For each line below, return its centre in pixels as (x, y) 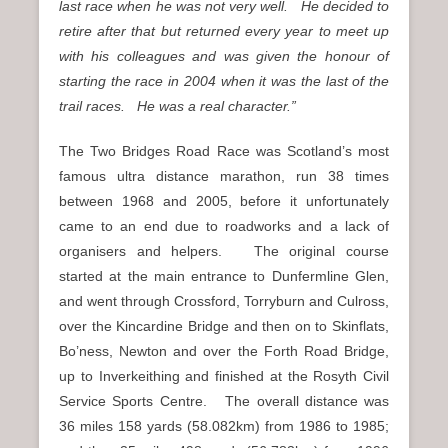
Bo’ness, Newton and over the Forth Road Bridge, (224, 350)
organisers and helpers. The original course (224, 250)
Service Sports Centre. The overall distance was (224, 400)
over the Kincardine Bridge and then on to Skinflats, (224, 325)
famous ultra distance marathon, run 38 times (224, 175)
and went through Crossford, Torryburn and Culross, (224, 300)
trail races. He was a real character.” (183, 105)
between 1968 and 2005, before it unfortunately (224, 200)
